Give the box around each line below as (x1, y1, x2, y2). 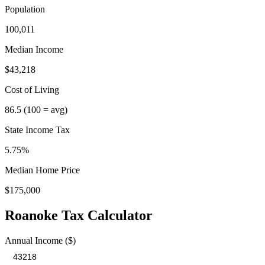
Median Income (5, 44, 63, 54)
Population (5, 4, 45, 14)
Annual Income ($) (5, 235, 76, 245)
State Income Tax (5, 124, 70, 135)
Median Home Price (5, 164, 80, 175)
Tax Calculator (58, 207, 153, 223)
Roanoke (5, 207, 58, 223)
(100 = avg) (24, 104, 67, 115)
